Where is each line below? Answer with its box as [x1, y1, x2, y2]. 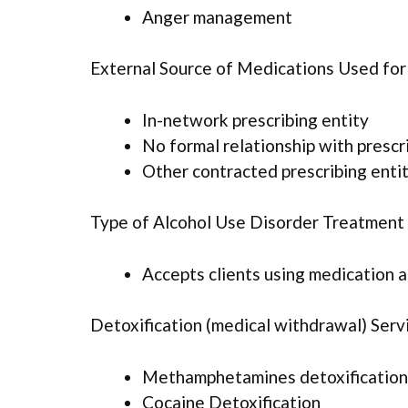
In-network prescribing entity [142, 108, 369, 130]
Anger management [142, 5, 292, 27]
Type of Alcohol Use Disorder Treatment [90, 211, 404, 233]
